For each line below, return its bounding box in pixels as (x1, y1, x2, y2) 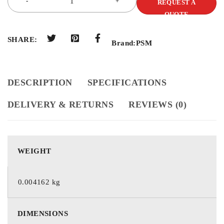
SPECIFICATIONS (87, 77, 167, 87)
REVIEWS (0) (128, 99, 187, 109)
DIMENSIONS (17, 209, 68, 217)
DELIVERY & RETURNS (7, 99, 114, 109)
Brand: (111, 38, 136, 47)
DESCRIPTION (7, 77, 72, 87)
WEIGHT (17, 146, 51, 155)
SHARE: (7, 35, 37, 43)
